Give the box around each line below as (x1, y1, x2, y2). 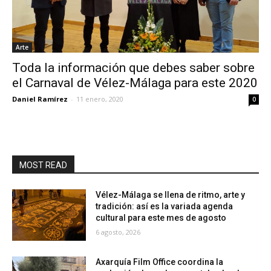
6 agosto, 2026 (96, 227, 141, 237)
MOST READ (19, 160, 67, 170)
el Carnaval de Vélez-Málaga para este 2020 (12, 75, 258, 90)
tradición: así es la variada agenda (96, 201, 233, 211)
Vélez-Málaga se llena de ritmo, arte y (96, 189, 246, 200)
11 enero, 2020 (76, 94, 123, 103)
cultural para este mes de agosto (96, 212, 227, 223)
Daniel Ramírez (12, 94, 68, 103)
